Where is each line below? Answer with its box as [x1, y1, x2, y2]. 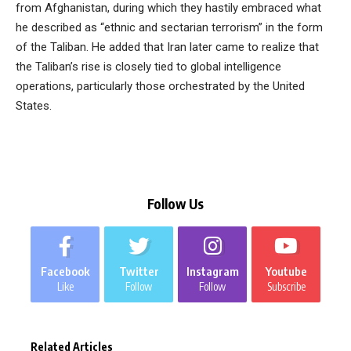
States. [16, 98, 52, 113]
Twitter [118, 264, 159, 279]
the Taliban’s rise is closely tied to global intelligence [16, 59, 281, 74]
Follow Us [147, 195, 204, 213]
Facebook [40, 264, 90, 279]
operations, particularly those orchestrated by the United [16, 78, 305, 93]
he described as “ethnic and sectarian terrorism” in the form [16, 20, 323, 34]
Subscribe [266, 280, 306, 294]
